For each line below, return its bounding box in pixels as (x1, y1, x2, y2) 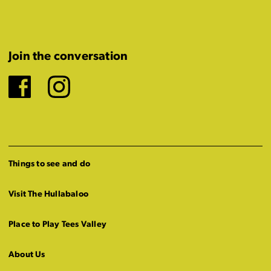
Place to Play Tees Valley (8, 220, 106, 229)
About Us (8, 250, 45, 260)
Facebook (30, 79, 134, 103)
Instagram (70, 79, 174, 103)
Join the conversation (8, 51, 128, 63)
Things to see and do (8, 160, 90, 169)
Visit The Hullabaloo (8, 190, 88, 199)
